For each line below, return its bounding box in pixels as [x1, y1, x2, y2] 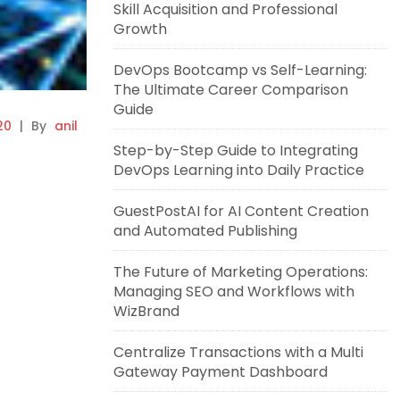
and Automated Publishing [113, 221, 297, 241]
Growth [113, 19, 167, 39]
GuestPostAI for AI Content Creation [113, 201, 369, 221]
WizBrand [113, 301, 179, 321]
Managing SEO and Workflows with [113, 281, 354, 302]
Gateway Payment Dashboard [113, 362, 328, 382]
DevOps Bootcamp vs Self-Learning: [113, 60, 367, 80]
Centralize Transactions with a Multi [113, 342, 363, 362]
